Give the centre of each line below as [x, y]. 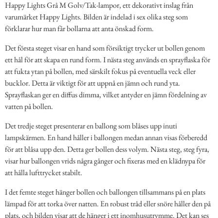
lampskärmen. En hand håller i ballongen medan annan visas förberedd [106, 138]
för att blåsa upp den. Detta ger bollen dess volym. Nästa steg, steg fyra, [107, 149]
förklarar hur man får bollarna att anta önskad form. [79, 29]
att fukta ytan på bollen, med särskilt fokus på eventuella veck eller [100, 72]
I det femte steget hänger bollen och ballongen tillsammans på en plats [105, 192]
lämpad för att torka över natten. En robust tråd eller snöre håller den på [108, 204]
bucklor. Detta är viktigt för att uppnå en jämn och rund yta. [92, 83]
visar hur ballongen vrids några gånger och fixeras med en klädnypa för [105, 161]
